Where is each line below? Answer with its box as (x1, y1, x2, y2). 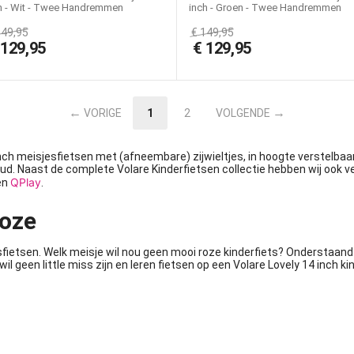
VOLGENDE (216, 107, 270, 119)
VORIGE (84, 107, 122, 119)
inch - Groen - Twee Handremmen (189, 2, 341, 13)
